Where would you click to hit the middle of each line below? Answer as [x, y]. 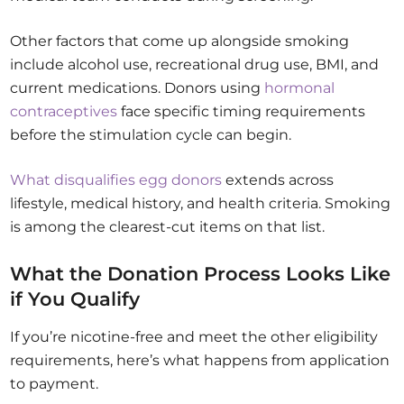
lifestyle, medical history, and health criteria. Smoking [201, 204]
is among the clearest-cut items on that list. [168, 227]
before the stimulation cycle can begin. [151, 135]
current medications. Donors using [138, 88]
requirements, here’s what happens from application [200, 361]
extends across [278, 180]
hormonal [300, 88]
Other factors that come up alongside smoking [180, 41]
